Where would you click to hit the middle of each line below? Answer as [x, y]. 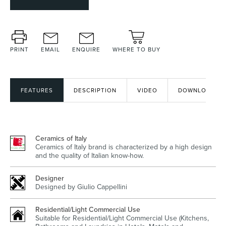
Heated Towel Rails [58, 40]
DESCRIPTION [95, 91]
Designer [50, 178]
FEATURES [37, 91]
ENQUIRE [86, 50]
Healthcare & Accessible [168, 158]
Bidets [168, 40]
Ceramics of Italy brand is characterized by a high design [124, 147]
